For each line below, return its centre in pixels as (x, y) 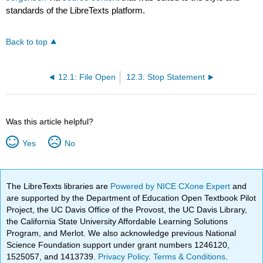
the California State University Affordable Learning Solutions (117, 222)
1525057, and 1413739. (53, 257)
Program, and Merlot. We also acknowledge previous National (122, 233)
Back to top (27, 42)
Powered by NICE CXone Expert (172, 186)
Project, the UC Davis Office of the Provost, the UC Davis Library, (127, 210)
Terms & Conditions (190, 257)
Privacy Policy (124, 257)
